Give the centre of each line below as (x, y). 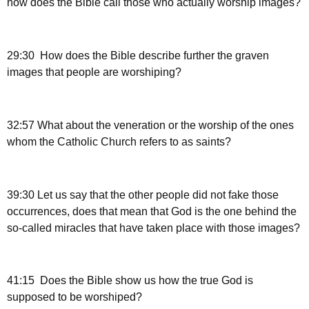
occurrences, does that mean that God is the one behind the (152, 211)
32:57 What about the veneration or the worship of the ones (150, 125)
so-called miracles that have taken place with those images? (153, 228)
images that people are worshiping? (94, 72)
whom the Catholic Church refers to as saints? (119, 141)
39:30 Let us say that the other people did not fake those (143, 195)
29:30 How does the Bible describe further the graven (138, 56)
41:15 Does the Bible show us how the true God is (130, 281)
